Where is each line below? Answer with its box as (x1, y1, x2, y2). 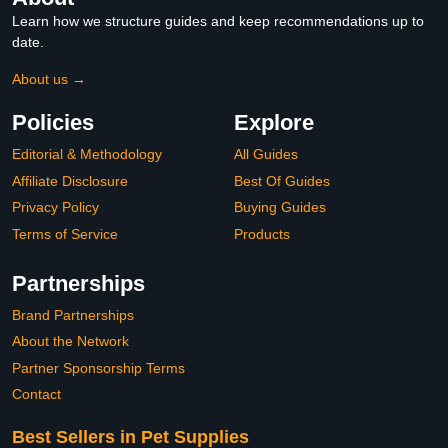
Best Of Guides (234, 172, 330, 189)
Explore (234, 110, 314, 136)
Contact (12, 386, 61, 403)
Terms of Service (12, 225, 118, 242)
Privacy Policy (12, 199, 99, 216)
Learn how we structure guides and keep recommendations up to (12, 13, 424, 30)
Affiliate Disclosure (12, 172, 128, 189)
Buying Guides (234, 199, 326, 216)
